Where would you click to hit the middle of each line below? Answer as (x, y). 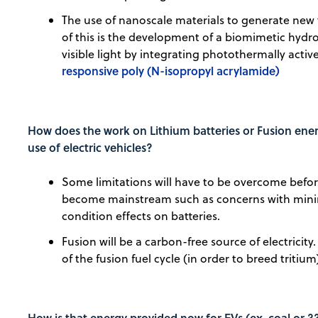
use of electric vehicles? (91, 148)
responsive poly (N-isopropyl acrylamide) (171, 71)
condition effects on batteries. (141, 216)
